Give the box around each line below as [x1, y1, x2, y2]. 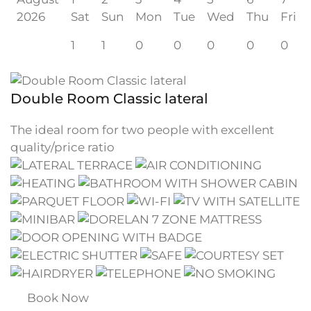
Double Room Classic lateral [10, 90, 208, 107]
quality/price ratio [10, 140, 115, 154]
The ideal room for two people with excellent [10, 122, 274, 137]
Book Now [27, 290, 89, 305]
